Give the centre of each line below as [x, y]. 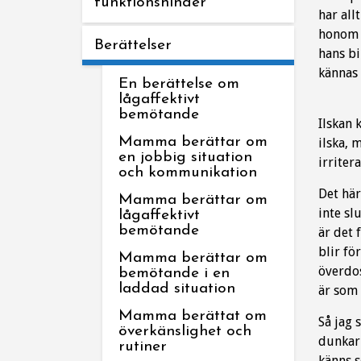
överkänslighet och [185, 332]
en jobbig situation [185, 158]
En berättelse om [179, 84]
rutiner [143, 347]
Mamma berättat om [193, 316]
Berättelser [133, 46]
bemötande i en [174, 274]
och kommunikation [188, 173]
